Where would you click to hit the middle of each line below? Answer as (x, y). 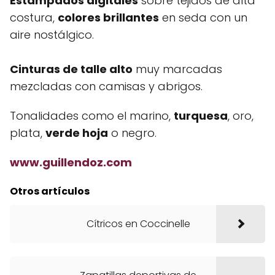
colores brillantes (108, 17)
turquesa (201, 116)
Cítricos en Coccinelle (138, 224)
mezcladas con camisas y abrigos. (106, 86)
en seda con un (203, 17)
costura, (34, 17)
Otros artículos (50, 191)
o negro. (132, 133)
